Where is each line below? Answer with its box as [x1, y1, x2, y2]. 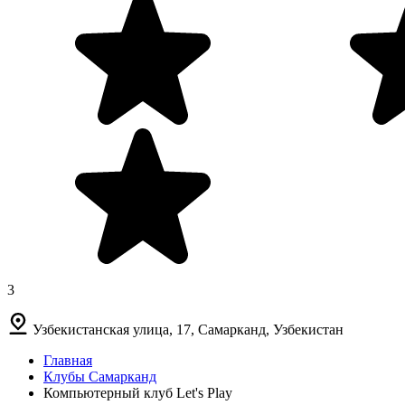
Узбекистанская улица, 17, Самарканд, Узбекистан [33, 321, 344, 337]
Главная [43, 352, 92, 368]
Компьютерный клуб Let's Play [43, 384, 232, 400]
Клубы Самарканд [43, 368, 156, 384]
